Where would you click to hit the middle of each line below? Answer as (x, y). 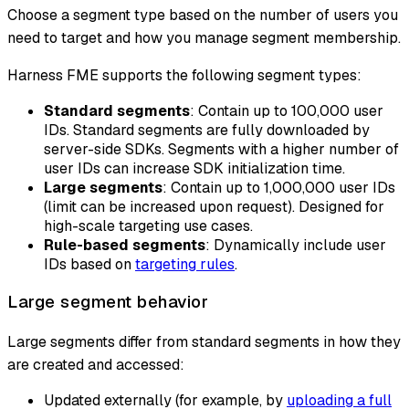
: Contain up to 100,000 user (287, 110)
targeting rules (185, 264)
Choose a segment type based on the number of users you (203, 15)
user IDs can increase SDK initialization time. (194, 168)
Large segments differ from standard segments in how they (204, 342)
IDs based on (89, 264)
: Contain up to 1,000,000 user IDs (279, 187)
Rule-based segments (125, 245)
